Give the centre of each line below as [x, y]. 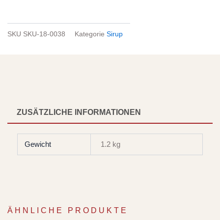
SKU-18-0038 [44, 34]
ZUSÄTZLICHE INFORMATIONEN [79, 112]
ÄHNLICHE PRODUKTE [68, 211]
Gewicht [38, 144]
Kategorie [90, 34]
